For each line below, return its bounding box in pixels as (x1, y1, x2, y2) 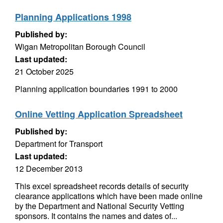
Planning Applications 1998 (15, 10, 131, 23)
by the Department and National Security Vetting (15, 200, 184, 212)
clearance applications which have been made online (15, 190, 203, 202)
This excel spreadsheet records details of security (15, 180, 189, 192)
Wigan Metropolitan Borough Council (15, 41, 145, 52)
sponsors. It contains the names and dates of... (15, 210, 177, 222)
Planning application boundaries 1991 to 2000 (15, 83, 178, 95)
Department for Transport (15, 138, 103, 149)
